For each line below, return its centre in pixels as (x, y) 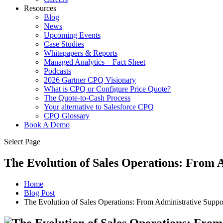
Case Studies (64, 44)
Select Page (22, 142)
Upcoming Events (72, 35)
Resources (40, 8)
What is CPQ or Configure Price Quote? (107, 89)
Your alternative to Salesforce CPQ (99, 107)
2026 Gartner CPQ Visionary (90, 80)
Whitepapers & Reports (81, 53)
